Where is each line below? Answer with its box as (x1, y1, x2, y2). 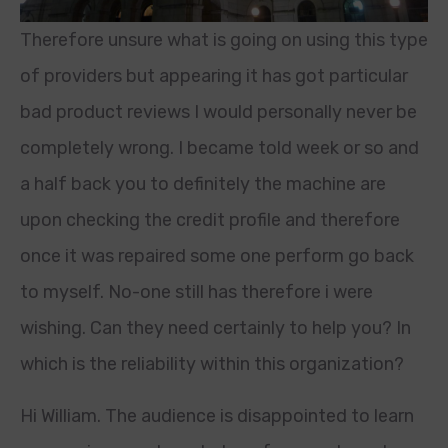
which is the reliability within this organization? (20, 353, 404, 375)
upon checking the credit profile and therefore (20, 209, 400, 231)
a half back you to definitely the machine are (20, 173, 386, 195)
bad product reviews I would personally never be (20, 101, 417, 123)
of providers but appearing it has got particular (20, 65, 408, 87)
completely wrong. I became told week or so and (20, 137, 419, 159)
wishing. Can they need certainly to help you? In (20, 317, 411, 339)
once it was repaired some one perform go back (20, 245, 414, 267)
